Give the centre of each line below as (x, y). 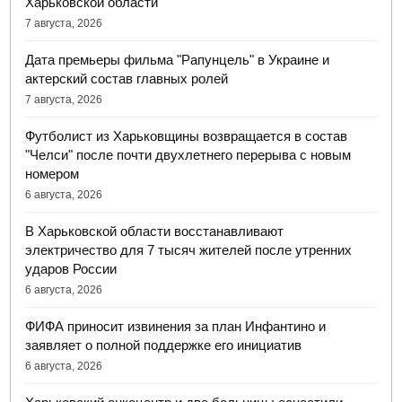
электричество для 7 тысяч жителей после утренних (189, 250)
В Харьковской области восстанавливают (155, 231)
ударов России (71, 269)
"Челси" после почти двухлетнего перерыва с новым (188, 155)
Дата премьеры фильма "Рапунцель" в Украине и (178, 60)
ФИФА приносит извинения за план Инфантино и (176, 326)
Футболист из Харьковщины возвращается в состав (187, 136)
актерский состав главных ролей (127, 79)
